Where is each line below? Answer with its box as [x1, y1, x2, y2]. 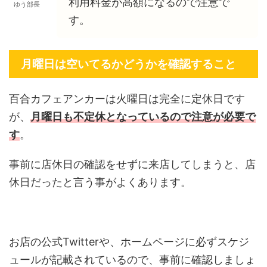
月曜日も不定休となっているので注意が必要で [30, 110, 256, 123]
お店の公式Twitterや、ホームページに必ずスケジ [9, 235, 249, 248]
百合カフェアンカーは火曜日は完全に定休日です [9, 92, 245, 105]
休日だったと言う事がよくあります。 [9, 175, 191, 188]
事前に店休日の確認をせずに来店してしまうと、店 [9, 157, 256, 170]
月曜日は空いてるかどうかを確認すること [21, 57, 236, 71]
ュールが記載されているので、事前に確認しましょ [9, 253, 256, 266]
